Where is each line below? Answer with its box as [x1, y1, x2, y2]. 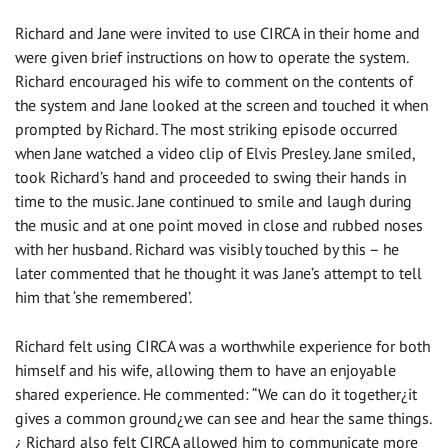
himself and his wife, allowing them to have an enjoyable [15, 360, 396, 381]
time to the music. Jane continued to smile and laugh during [15, 191, 412, 212]
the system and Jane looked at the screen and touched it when [15, 95, 428, 116]
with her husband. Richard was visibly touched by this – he [15, 239, 399, 260]
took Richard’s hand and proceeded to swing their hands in [15, 167, 406, 188]
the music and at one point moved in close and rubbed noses [15, 215, 423, 236]
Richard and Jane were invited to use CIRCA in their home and [15, 23, 420, 44]
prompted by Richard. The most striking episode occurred [15, 119, 398, 140]
